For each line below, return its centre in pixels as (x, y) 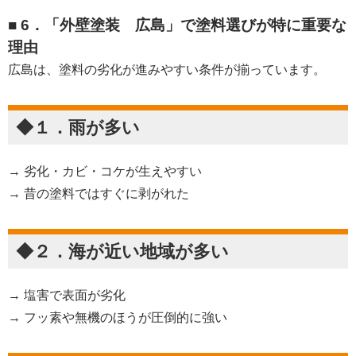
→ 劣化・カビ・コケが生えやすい (105, 171)
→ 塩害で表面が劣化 (67, 295)
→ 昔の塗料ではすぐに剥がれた (99, 193)
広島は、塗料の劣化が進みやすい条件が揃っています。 (167, 69)
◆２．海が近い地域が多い (122, 251)
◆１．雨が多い (78, 127)
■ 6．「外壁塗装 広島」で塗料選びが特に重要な (177, 25)
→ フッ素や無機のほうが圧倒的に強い (118, 317)
